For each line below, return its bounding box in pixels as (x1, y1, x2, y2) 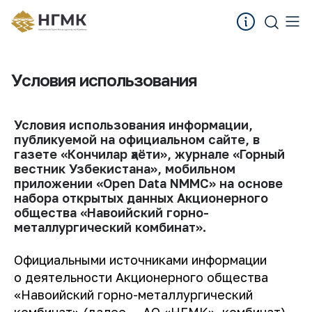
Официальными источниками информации (14, 252, 267, 267)
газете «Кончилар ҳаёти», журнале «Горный (14, 146, 285, 162)
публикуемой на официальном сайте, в (14, 132, 260, 147)
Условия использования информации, (14, 117, 253, 132)
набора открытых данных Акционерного (14, 190, 268, 205)
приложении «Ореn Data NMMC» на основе (14, 175, 283, 191)
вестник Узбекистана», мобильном (14, 161, 235, 176)
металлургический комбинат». (14, 219, 206, 235)
